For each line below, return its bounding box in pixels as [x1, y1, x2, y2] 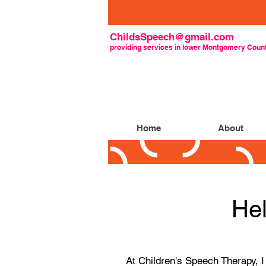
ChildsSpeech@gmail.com [110, 31, 234, 43]
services [143, 43, 173, 52]
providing [110, 43, 143, 52]
